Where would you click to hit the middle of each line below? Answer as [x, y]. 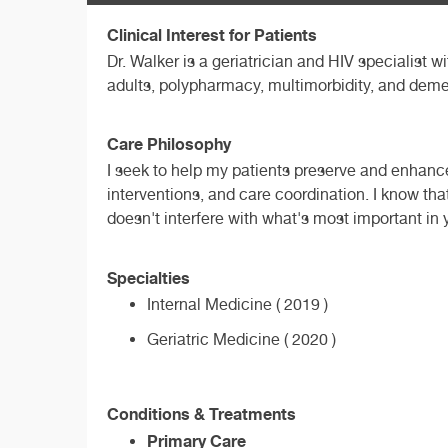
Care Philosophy [169, 144]
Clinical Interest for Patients [212, 34]
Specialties [148, 278]
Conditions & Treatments [201, 413]
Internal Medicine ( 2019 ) [237, 305]
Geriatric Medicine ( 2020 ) [241, 340]
